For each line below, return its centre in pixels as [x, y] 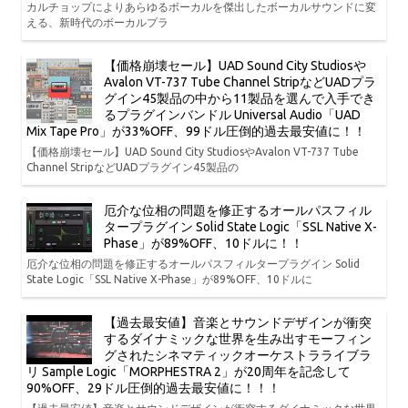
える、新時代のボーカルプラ [97, 22]
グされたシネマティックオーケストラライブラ [238, 355]
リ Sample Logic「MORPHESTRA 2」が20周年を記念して [189, 372]
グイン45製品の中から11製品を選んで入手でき [240, 98]
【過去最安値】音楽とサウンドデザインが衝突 [238, 322]
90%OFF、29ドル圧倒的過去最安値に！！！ [153, 388]
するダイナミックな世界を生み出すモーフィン [238, 339]
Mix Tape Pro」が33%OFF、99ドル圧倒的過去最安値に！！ [196, 131]
